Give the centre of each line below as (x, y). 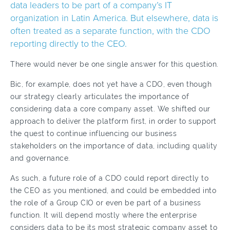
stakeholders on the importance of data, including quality (114, 146)
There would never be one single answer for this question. (114, 64)
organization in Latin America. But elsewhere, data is (114, 18)
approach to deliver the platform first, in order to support (113, 121)
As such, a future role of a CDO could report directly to (109, 178)
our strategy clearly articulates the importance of (100, 97)
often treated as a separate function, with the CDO (110, 31)
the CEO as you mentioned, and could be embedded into (113, 190)
